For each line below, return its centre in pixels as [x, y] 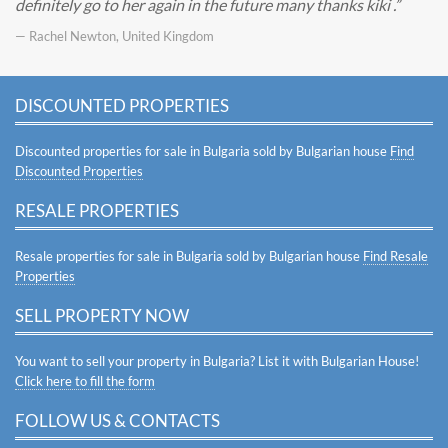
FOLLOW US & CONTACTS [117, 420]
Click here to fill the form [85, 381]
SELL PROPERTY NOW [102, 315]
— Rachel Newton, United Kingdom [114, 36]
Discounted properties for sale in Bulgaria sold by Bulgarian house [202, 151]
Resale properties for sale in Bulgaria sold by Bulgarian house [189, 256]
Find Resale [395, 256]
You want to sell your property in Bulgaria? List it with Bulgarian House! [217, 361]
